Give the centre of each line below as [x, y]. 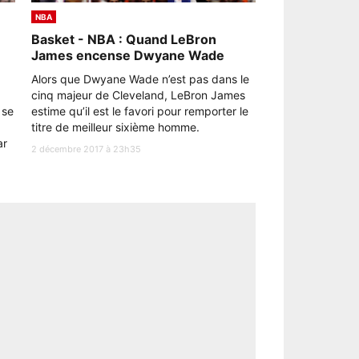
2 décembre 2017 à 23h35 [86, 149]
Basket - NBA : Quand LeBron [124, 39]
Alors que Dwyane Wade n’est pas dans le [140, 79]
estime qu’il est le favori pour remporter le [140, 111]
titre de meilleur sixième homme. [117, 127]
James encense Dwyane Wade [128, 55]
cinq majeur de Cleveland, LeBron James [138, 95]
